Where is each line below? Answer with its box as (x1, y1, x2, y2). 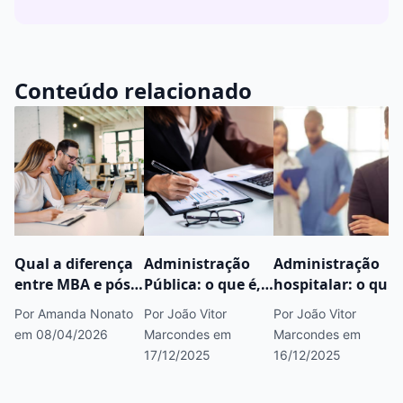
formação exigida (144, 336, 269, 357)
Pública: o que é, (144, 274, 261, 295)
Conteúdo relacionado (14, 76, 252, 106)
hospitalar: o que (273, 274, 396, 295)
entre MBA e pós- (14, 274, 135, 295)
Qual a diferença (14, 254, 133, 274)
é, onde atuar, (273, 295, 372, 316)
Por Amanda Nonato (14, 306, 133, 322)
